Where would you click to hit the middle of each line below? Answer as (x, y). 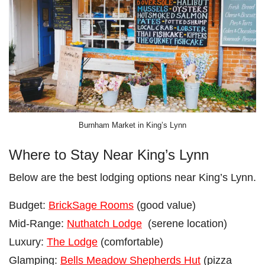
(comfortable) (130, 242)
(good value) (165, 205)
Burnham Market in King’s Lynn (132, 125)
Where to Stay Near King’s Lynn (109, 155)
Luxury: (28, 242)
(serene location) (185, 224)
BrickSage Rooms (91, 205)
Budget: (29, 205)
